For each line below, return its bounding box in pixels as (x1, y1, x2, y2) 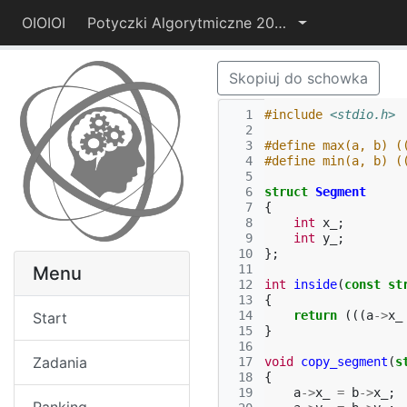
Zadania (33, 353, 87, 372)
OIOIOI (22, 14, 65, 32)
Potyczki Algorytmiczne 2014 (274, 14, 286, 32)
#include (264, 107, 323, 122)
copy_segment (301, 354, 388, 369)
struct (264, 184, 308, 199)
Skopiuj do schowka (229, 69, 368, 87)
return (293, 308, 337, 323)
